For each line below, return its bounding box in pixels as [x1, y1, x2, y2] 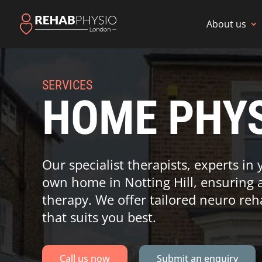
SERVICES [42, 77, 92, 92]
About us [206, 18, 246, 30]
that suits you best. [42, 208, 156, 226]
